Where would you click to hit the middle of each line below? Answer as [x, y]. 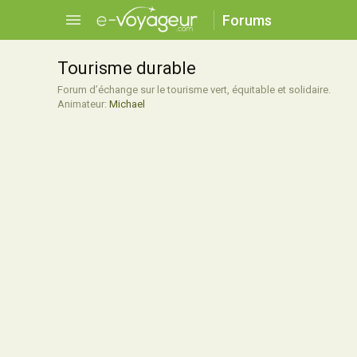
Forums [247, 20]
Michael [127, 104]
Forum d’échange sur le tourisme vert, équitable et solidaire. [194, 90]
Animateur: [83, 104]
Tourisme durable [127, 68]
